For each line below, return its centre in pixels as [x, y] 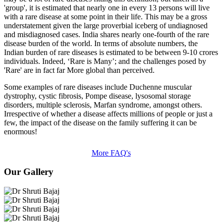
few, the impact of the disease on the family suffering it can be [100, 122]
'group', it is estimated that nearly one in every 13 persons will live [107, 7]
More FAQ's [111, 153]
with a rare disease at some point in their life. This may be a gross [106, 16]
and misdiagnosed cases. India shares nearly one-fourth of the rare [107, 34]
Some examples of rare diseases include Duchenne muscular [98, 87]
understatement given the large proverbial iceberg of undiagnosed [106, 25]
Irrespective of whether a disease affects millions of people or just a [108, 113]
